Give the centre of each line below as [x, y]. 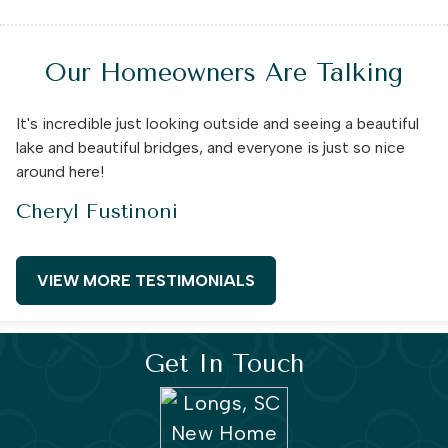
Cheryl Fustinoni [97, 211]
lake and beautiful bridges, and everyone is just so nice [210, 147]
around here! [60, 171]
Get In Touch [224, 363]
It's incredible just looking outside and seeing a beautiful [217, 123]
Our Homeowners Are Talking [224, 72]
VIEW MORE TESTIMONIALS [146, 280]
